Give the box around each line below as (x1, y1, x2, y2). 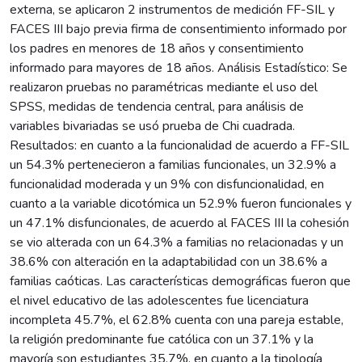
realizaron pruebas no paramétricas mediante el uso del (10, 78, 318, 96)
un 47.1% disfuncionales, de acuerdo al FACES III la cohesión (10, 213, 349, 232)
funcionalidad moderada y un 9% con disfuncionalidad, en (10, 175, 324, 193)
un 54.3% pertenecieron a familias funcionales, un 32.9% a (10, 155, 336, 174)
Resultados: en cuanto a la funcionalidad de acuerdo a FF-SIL (10, 136, 349, 154)
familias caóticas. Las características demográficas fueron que (10, 271, 351, 290)
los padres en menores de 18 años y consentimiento (10, 39, 304, 57)
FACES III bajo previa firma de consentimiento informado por (10, 19, 347, 38)
